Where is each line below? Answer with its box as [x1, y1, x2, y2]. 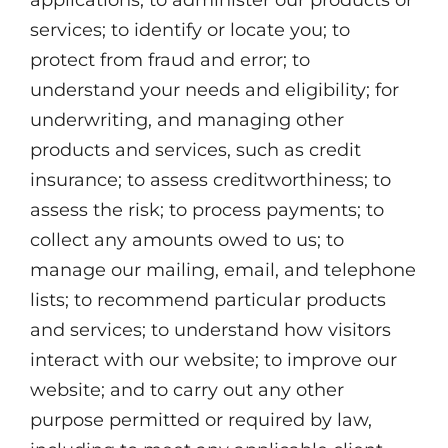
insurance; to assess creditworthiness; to [30, 169, 391, 191]
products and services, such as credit [30, 139, 361, 161]
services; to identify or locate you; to [30, 19, 350, 41]
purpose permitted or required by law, [30, 409, 372, 431]
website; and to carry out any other [30, 379, 344, 401]
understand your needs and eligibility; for [30, 79, 399, 101]
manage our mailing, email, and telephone [30, 259, 416, 281]
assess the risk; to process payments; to [30, 199, 384, 221]
